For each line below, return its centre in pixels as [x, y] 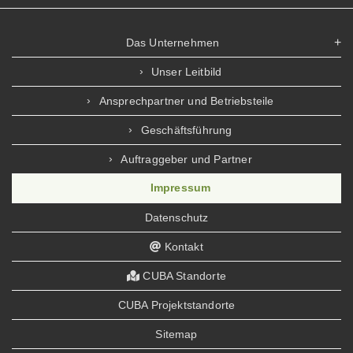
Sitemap [176, 334]
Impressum [180, 188]
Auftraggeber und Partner [186, 159]
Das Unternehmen [173, 43]
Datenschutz [176, 217]
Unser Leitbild [186, 72]
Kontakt [182, 247]
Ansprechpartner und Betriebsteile [186, 101]
